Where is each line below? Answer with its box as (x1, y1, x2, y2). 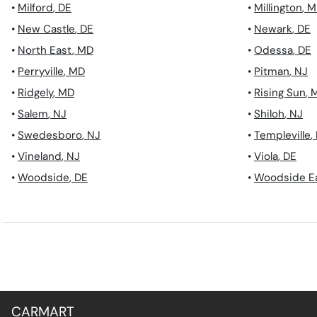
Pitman (254, 64, 289, 79)
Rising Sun (254, 86, 306, 100)
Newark (254, 22, 292, 37)
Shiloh (254, 107, 284, 122)
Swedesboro (18, 128, 82, 143)
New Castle (18, 22, 75, 37)
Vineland (18, 149, 62, 164)
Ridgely (18, 86, 53, 100)
